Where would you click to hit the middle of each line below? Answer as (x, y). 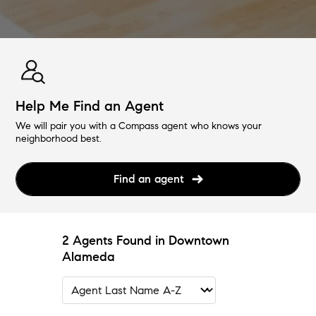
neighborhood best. (59, 138)
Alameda (89, 256)
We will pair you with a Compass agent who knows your (139, 126)
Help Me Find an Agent (90, 106)
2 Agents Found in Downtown (146, 240)
